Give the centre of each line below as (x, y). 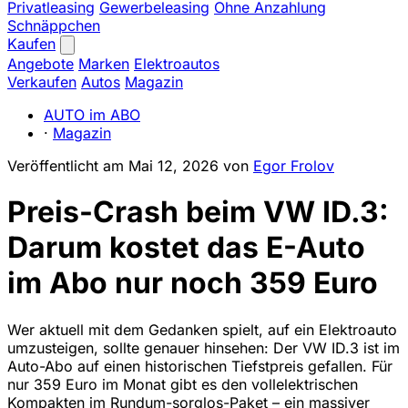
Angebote (41, 64)
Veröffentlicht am (68, 166)
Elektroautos (177, 64)
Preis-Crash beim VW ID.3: (198, 212)
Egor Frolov (294, 166)
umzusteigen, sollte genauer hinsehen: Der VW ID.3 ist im (204, 347)
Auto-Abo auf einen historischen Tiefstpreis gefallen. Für (200, 366)
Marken (104, 64)
